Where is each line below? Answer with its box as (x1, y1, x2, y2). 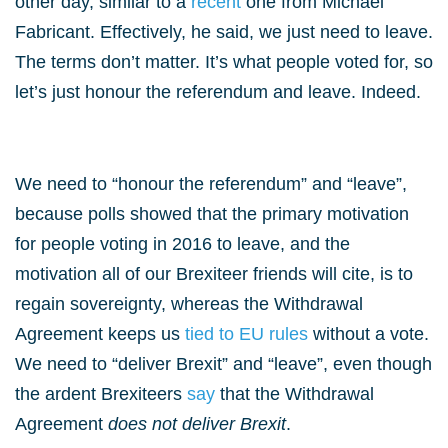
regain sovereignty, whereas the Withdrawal (15, 294, 363, 314)
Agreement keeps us (15, 324, 185, 344)
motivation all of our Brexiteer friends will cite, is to (15, 264, 413, 284)
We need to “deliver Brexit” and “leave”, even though (15, 354, 432, 374)
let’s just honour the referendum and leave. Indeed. (15, 82, 421, 102)
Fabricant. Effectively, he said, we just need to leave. (15, 22, 433, 42)
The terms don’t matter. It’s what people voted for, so (15, 52, 433, 72)
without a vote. (313, 324, 429, 344)
